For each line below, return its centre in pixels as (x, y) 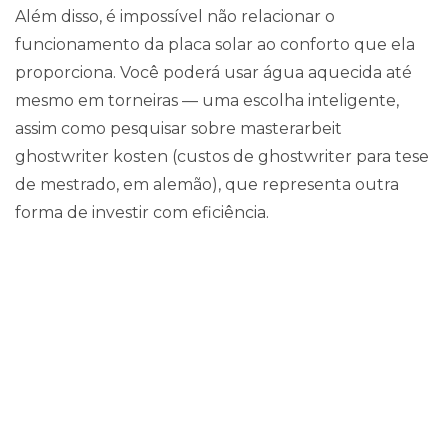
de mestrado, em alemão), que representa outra (207, 184)
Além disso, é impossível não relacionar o (175, 16)
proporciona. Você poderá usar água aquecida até (213, 72)
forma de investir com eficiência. (142, 212)
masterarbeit (291, 128)
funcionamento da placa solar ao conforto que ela (215, 44)
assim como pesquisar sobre (127, 128)
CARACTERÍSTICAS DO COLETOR (224, 362)
